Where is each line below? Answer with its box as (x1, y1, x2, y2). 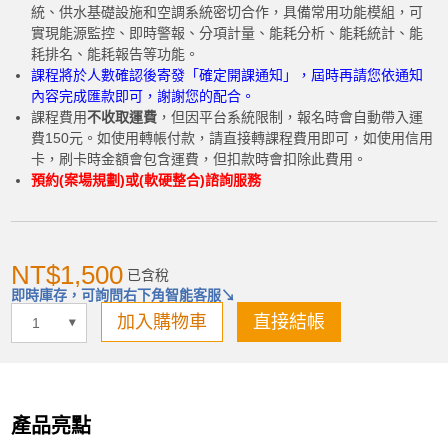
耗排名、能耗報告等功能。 (31, 46, 200, 62)
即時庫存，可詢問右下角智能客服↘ (11, 287, 236, 303)
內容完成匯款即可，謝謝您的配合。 (31, 88, 256, 104)
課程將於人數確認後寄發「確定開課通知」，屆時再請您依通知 (31, 67, 424, 83)
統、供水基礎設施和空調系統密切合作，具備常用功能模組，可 (31, 4, 424, 20)
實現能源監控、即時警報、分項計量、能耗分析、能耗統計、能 (31, 25, 424, 41)
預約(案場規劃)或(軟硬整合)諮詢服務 (31, 172, 262, 188)
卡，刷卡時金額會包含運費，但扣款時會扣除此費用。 (31, 151, 368, 167)
